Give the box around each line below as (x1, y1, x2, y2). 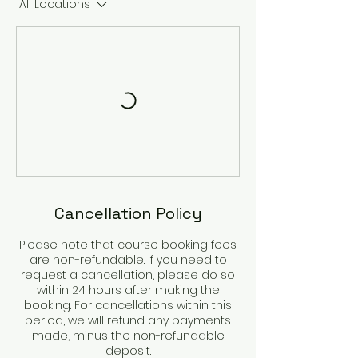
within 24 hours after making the (36, 282, 220, 299)
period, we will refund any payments (25, 312, 231, 329)
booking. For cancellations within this (24, 297, 232, 314)
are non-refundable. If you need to (29, 252, 227, 268)
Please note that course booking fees (19, 237, 237, 253)
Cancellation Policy (54, 203, 202, 225)
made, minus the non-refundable (31, 328, 225, 344)
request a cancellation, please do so (21, 267, 235, 284)
